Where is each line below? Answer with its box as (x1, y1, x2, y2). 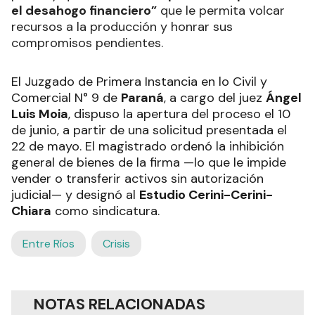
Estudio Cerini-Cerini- (139, 186, 273, 203)
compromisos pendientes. (11, 34, 163, 51)
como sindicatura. (51, 202, 160, 219)
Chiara (11, 202, 51, 219)
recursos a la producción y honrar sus (11, 18, 233, 35)
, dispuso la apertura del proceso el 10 (68, 105, 290, 122)
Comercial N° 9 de (11, 89, 121, 106)
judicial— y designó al (11, 186, 139, 203)
